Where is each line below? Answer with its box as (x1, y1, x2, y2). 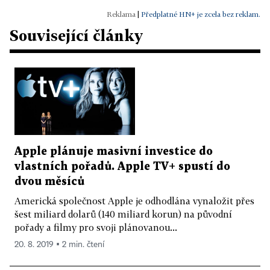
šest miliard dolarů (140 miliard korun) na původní (14, 209, 232, 220)
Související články (10, 26, 143, 44)
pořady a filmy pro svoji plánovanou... (14, 222, 177, 233)
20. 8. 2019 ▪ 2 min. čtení (14, 240, 104, 250)
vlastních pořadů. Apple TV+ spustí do (14, 162, 230, 172)
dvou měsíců (14, 177, 84, 187)
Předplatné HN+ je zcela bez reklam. (141, 9, 260, 19)
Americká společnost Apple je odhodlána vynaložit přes (14, 195, 254, 207)
